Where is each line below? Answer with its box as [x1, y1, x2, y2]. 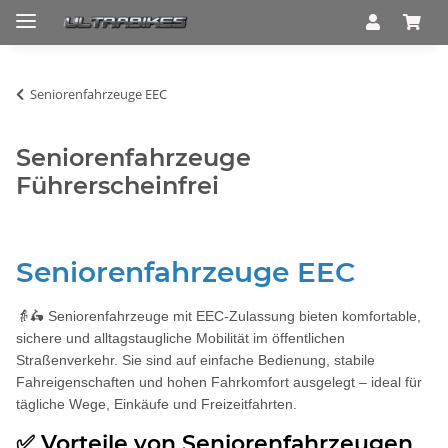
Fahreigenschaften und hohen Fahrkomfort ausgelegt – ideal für [16, 373, 422, 390]
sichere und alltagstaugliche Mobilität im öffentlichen [16, 329, 345, 346]
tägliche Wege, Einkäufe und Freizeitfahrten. [16, 395, 297, 412]
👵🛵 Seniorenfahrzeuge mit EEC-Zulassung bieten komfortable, [16, 307, 421, 324]
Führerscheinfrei [16, 170, 219, 200]
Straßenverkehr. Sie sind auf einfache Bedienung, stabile [16, 351, 375, 368]
